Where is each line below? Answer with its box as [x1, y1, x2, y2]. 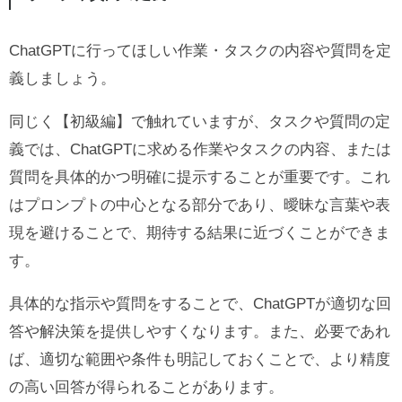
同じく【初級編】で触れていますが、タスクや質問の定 [9, 113, 390, 131]
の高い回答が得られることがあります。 [9, 379, 284, 397]
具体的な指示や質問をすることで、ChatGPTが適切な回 [9, 295, 391, 313]
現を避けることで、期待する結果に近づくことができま [9, 224, 390, 242]
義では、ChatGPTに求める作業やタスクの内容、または [9, 141, 391, 159]
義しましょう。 [9, 70, 116, 88]
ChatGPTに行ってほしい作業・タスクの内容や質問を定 [9, 42, 391, 60]
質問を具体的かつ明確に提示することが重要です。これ [9, 169, 390, 187]
